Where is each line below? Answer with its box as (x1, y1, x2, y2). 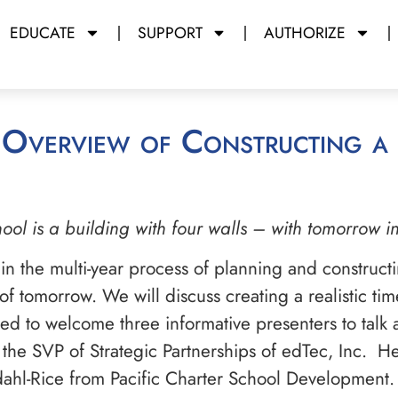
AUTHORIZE (264, 21, 346, 44)
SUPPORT (137, 21, 203, 44)
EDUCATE (9, 21, 76, 44)
